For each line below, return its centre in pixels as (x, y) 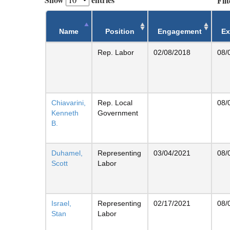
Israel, (61, 203)
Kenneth (65, 113)
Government (118, 113)
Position (120, 31)
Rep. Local (115, 102)
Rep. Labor (116, 52)
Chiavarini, (69, 102)
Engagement (180, 31)
